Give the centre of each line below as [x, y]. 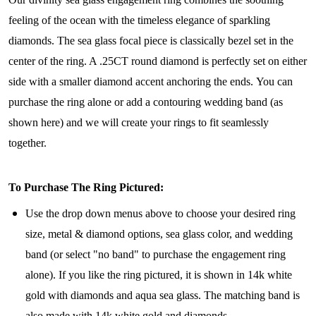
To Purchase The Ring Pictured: [86, 188]
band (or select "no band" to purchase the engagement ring [156, 255]
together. [29, 143]
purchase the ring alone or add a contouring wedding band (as [146, 102]
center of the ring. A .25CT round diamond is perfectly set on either [158, 61]
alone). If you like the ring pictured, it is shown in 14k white [159, 275]
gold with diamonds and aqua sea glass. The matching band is [163, 296]
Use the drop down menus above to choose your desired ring [160, 214]
